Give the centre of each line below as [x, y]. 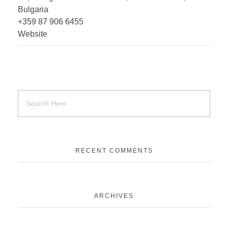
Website [33, 34]
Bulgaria [33, 9]
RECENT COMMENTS [114, 151]
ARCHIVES [114, 196]
